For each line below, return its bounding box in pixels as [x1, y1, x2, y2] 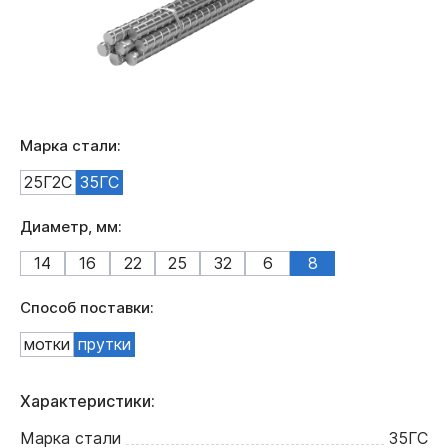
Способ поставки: [20, 297, 154, 317]
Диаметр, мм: [20, 216, 122, 236]
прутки [78, 333, 131, 354]
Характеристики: [20, 390, 155, 411]
